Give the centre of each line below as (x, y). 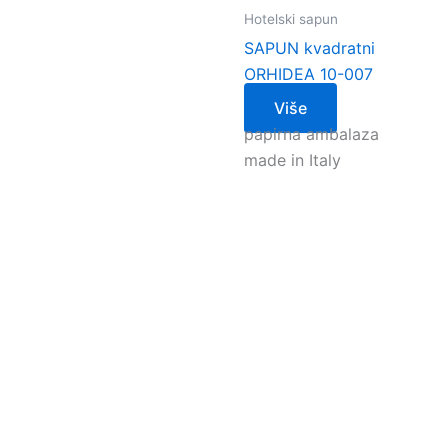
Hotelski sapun (291, 18)
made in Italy (292, 159)
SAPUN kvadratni (309, 47)
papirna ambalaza (311, 133)
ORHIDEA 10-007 (308, 73)
